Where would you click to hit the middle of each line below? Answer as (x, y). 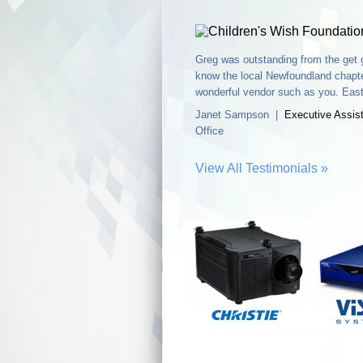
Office (209, 130)
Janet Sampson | (240, 114)
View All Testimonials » (262, 168)
